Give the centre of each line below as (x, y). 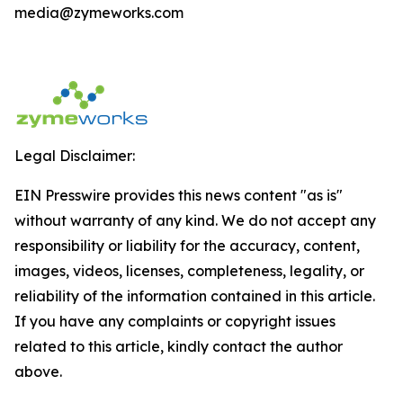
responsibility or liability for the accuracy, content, (187, 246)
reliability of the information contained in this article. (195, 296)
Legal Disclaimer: (75, 156)
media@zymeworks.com (99, 13)
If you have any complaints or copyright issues (175, 321)
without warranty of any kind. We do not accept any (195, 220)
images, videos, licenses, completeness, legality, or (189, 271)
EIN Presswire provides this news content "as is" (179, 195)
